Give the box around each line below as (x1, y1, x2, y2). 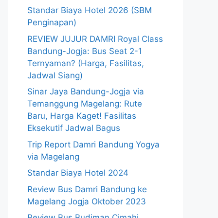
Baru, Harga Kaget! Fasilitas (27, 111, 136, 121)
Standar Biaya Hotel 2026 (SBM (27, 5, 152, 15)
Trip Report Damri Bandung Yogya (27, 139, 160, 149)
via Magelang (27, 151, 79, 162)
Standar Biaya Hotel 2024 (27, 168, 128, 178)
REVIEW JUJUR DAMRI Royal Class (27, 34, 163, 44)
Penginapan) (27, 18, 76, 27)
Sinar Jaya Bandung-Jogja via (27, 87, 144, 96)
